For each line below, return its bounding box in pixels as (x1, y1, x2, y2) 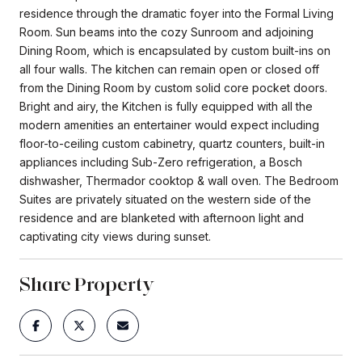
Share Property (19, 271, 155, 296)
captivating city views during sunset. (19, 229, 211, 243)
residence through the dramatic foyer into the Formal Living (19, 6, 334, 20)
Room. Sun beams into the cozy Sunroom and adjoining (19, 24, 314, 39)
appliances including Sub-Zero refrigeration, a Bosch (19, 154, 302, 169)
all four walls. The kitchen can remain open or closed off (19, 61, 319, 76)
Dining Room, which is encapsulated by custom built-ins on (19, 43, 330, 57)
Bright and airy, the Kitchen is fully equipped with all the (19, 99, 313, 113)
